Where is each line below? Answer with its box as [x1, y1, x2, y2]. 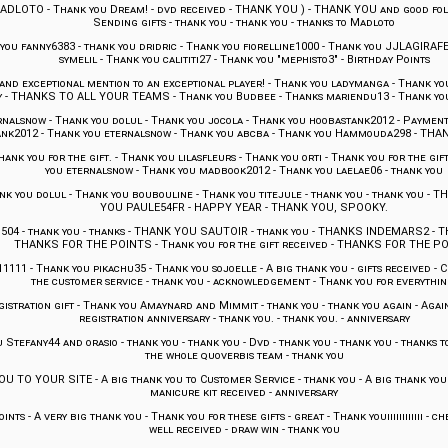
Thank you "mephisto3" [219, 53, 338, 67]
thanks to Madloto [297, 16, 395, 30]
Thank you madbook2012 [142, 164, 270, 178]
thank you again [327, 299, 412, 313]
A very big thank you [33, 410, 142, 424]
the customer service [31, 275, 143, 289]
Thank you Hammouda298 [277, 127, 411, 141]
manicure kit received [150, 386, 266, 400]
